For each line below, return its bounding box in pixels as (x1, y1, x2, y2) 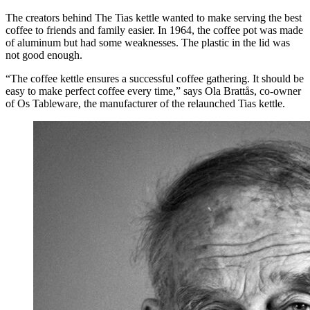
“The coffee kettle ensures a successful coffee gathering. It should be (6, 72, 304, 84)
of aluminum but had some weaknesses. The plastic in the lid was (6, 36, 290, 48)
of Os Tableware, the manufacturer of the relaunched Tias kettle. (6, 97, 285, 109)
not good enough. (6, 48, 82, 61)
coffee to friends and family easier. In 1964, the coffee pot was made (6, 24, 303, 36)
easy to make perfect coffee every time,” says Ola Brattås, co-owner (6, 84, 301, 97)
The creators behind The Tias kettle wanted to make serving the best (6, 11, 302, 24)
